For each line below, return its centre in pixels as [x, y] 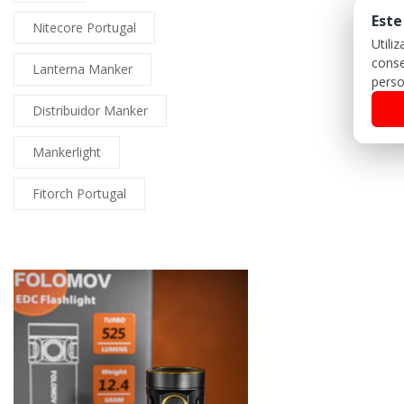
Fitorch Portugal [79, 194]
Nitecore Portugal [84, 28]
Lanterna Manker [83, 69]
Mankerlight [67, 152]
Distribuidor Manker [90, 111]
